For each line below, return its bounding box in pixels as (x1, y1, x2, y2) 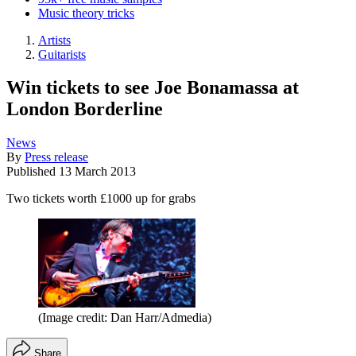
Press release (25, 150, 88, 164)
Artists (38, 33, 71, 47)
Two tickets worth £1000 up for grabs (6, 192, 195, 206)
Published (6, 164, 59, 179)
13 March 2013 (59, 164, 136, 179)
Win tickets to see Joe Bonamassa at (6, 77, 299, 99)
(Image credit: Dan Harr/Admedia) (38, 310, 211, 324)
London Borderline (6, 99, 163, 120)
